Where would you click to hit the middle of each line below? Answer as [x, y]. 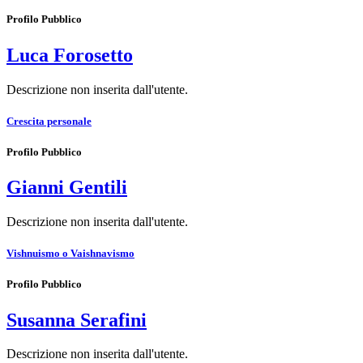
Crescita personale [49, 121]
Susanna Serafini [77, 320]
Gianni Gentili [67, 188]
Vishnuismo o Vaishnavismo [70, 254]
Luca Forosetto [70, 55]
